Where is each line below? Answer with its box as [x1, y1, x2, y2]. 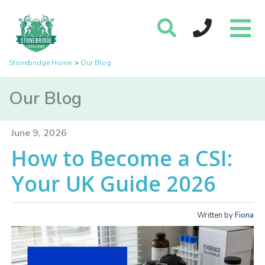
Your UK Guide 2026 [11, 169, 216, 198]
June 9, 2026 [11, 127, 67, 140]
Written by [196, 210, 235, 221]
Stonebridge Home [9, 58, 72, 67]
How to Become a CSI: [11, 144, 233, 173]
